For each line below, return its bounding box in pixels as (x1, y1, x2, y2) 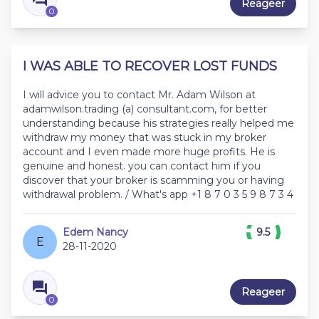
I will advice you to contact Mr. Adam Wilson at (23, 88, 256, 102)
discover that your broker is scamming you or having (23, 174, 284, 187)
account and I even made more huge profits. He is (23, 145, 275, 159)
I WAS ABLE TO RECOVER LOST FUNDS (23, 58, 277, 75)
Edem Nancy (63, 226, 128, 239)
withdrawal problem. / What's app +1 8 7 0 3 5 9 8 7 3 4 (23, 188, 293, 202)
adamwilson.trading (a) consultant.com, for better (23, 103, 267, 116)
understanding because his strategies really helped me (23, 117, 294, 130)
